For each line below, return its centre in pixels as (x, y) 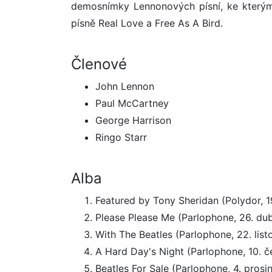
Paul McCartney (132, 104)
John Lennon (125, 87)
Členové (99, 64)
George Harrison (133, 121)
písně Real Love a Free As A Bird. (147, 23)
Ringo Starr (121, 138)
